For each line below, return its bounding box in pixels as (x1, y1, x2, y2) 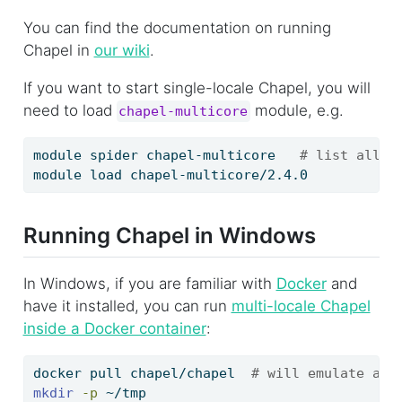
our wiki (93, 41, 150, 59)
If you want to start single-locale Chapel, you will (22, 79, 371, 97)
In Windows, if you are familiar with (22, 274, 276, 293)
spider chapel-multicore (81, 147, 300, 164)
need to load (22, 101, 117, 119)
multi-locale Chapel (231, 296, 371, 315)
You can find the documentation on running (22, 19, 331, 37)
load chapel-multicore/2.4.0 (81, 167, 308, 184)
